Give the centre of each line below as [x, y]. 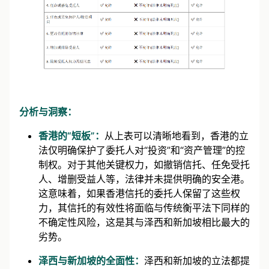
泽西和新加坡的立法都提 [197, 260]
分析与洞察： [48, 111]
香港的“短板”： [71, 135]
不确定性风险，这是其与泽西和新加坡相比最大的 [144, 222]
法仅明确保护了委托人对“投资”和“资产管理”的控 [142, 150]
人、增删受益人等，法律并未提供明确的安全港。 [144, 179]
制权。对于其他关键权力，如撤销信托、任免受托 [144, 164]
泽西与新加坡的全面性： [91, 260]
